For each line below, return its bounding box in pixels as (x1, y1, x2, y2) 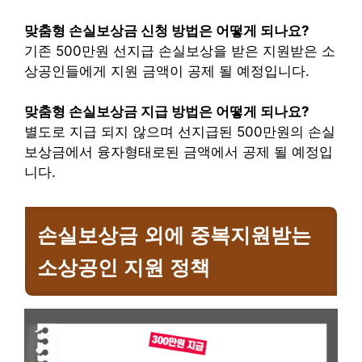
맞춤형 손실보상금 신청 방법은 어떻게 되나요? (24, 22, 309, 39)
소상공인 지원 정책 (37, 255, 210, 279)
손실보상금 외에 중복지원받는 (37, 223, 311, 246)
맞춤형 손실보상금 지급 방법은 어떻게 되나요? (24, 103, 309, 120)
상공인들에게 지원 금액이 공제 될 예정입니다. (24, 62, 309, 79)
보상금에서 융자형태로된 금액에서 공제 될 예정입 (24, 144, 333, 161)
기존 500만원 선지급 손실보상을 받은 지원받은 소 (24, 42, 335, 59)
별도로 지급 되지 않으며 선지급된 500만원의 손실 (24, 124, 335, 141)
